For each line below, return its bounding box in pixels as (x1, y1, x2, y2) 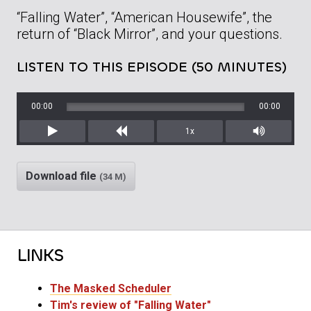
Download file (26, 169, 99, 183)
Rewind (121, 141, 158, 155)
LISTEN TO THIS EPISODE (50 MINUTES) (17, 58, 287, 77)
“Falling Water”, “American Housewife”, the (17, 9, 272, 26)
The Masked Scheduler (50, 282, 171, 296)
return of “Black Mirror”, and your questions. (17, 26, 283, 43)
